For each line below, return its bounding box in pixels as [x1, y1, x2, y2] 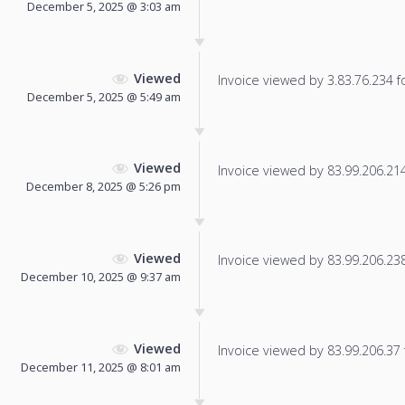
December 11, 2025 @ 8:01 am [21, 358, 181, 375]
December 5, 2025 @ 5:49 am [27, 88, 181, 105]
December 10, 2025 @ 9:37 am [21, 268, 181, 286]
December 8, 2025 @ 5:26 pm [26, 178, 181, 195]
